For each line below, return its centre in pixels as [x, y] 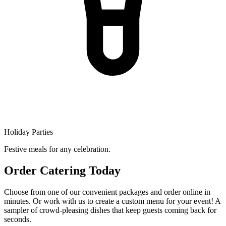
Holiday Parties [29, 132]
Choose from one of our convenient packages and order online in [107, 192]
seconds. [18, 219]
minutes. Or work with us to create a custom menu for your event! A [112, 201]
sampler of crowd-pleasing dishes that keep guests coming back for [110, 210]
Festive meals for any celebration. [57, 149]
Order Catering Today [62, 170]
